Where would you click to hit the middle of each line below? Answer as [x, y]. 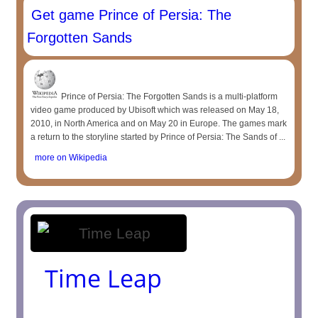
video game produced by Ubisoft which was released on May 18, [155, 110]
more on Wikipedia [69, 158]
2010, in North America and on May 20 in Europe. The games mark [159, 124]
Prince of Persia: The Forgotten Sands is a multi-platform [169, 97]
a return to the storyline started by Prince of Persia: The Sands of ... [158, 137]
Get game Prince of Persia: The [130, 15]
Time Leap [104, 278]
